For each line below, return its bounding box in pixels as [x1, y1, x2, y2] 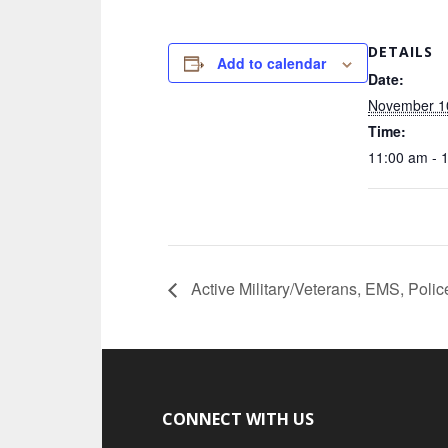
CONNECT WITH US [162, 408, 315, 431]
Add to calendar [217, 53, 326, 73]
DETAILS [368, 42, 433, 61]
